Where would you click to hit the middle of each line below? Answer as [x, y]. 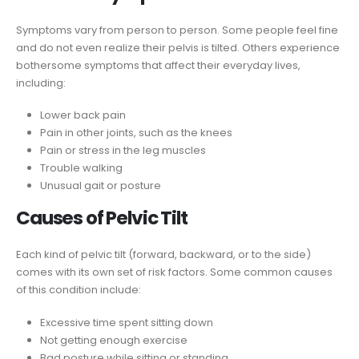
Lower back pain [83, 115]
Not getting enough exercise [113, 340]
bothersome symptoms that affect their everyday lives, [158, 65]
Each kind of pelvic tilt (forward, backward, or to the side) [163, 255]
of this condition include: [79, 290]
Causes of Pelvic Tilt [102, 218]
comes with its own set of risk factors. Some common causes [174, 272]
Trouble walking [81, 168]
